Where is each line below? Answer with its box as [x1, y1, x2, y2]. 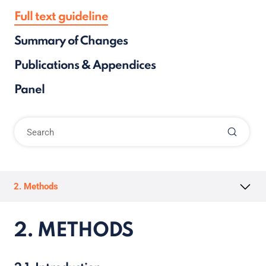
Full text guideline [14, 11, 108, 23]
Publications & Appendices [14, 60, 156, 72]
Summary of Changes [14, 36, 128, 47]
